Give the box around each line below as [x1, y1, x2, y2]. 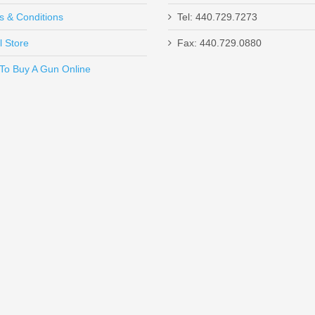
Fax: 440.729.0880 [177, 37, 262, 49]
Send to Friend [14, 58, 80, 70]
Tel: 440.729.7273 [177, 11, 257, 22]
